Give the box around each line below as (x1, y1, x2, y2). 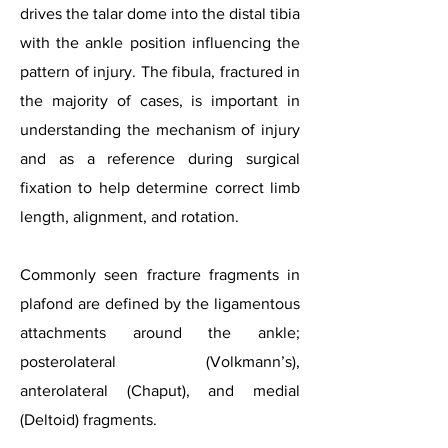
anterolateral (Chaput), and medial (20, 382, 300, 399)
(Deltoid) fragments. (20, 411, 157, 428)
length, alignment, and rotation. (20, 208, 239, 225)
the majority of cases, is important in (20, 92, 300, 109)
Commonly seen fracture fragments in (20, 266, 300, 283)
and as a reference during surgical (20, 150, 300, 167)
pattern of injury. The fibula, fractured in (20, 63, 300, 80)
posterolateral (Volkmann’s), (20, 353, 300, 370)
